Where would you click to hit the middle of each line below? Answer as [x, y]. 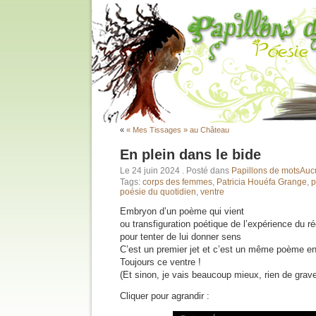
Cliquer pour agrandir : [165, 296]
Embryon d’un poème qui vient [182, 211]
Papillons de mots [266, 171]
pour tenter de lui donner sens [181, 237]
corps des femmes [177, 182]
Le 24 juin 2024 [151, 171]
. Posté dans [207, 171]
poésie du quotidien [158, 192]
